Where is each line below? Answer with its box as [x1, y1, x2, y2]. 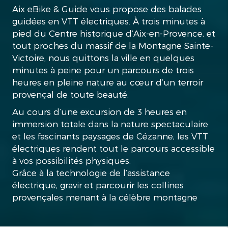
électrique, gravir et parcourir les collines [12, 179, 184, 190]
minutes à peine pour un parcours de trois [12, 64, 194, 75]
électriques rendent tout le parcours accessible [12, 142, 215, 153]
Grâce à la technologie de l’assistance [12, 167, 170, 178]
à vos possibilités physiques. [12, 155, 131, 165]
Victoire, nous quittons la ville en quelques [12, 52, 194, 63]
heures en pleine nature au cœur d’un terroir [12, 76, 203, 87]
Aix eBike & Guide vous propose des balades [12, 3, 202, 14]
